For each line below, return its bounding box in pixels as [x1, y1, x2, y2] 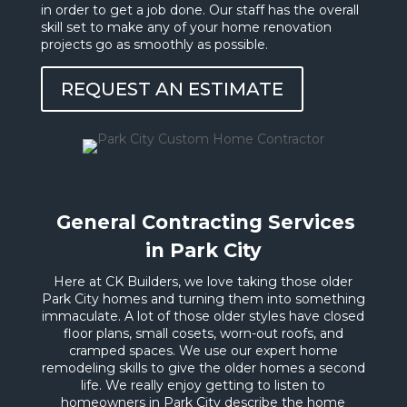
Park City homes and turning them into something [41, 291, 365, 308]
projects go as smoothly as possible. [40, 36, 268, 54]
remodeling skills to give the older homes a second [41, 360, 365, 377]
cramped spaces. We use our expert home [68, 342, 338, 360]
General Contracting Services [51, 211, 356, 234]
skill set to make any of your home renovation [40, 19, 332, 36]
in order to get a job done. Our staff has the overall [40, 2, 359, 19]
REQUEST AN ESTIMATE [60, 78, 283, 101]
